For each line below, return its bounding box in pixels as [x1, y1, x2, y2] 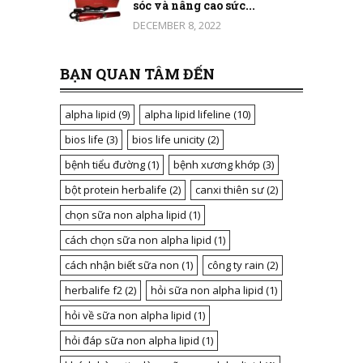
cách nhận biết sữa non [65, 258, 179, 273]
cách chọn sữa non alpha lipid [65, 233, 211, 248]
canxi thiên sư [195, 182, 264, 198]
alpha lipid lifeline [144, 107, 231, 122]
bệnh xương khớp [173, 157, 260, 173]
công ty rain [207, 258, 264, 273]
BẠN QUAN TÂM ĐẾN [60, 64, 215, 84]
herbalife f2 [65, 283, 122, 298]
